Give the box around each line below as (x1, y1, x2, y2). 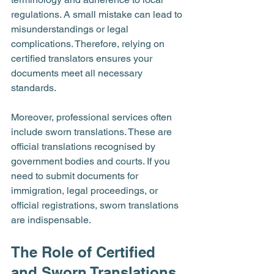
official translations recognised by (11, 141, 158, 152)
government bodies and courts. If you (11, 155, 172, 167)
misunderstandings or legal (11, 23, 131, 35)
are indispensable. (11, 214, 91, 226)
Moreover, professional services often (11, 111, 174, 123)
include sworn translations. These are (11, 126, 174, 138)
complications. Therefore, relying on (11, 38, 167, 50)
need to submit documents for (11, 170, 141, 182)
